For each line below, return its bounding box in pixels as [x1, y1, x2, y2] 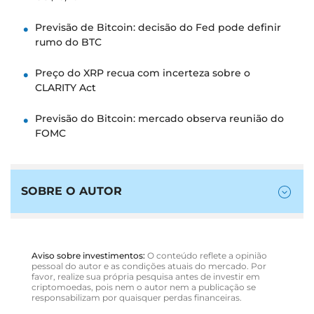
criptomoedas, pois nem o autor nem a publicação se [32, 281, 256, 292]
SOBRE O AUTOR [21, 184, 122, 198]
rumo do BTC [35, 35, 102, 48]
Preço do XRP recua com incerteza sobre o [35, 66, 250, 79]
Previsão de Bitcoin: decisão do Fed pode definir [35, 20, 281, 34]
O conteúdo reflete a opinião [145, 250, 267, 261]
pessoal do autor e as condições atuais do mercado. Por [32, 260, 266, 271]
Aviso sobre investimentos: [32, 250, 145, 261]
